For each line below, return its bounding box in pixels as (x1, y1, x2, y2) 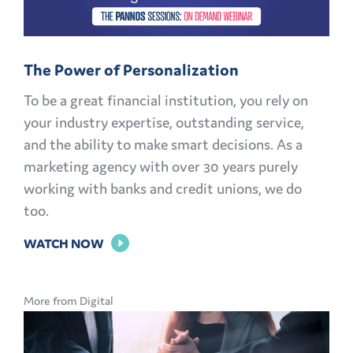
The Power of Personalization (24, 59, 239, 80)
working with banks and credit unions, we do (24, 178, 302, 198)
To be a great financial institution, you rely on (24, 90, 308, 110)
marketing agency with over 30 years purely (24, 156, 298, 176)
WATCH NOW (24, 234, 104, 252)
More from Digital (24, 292, 113, 308)
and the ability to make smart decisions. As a (24, 134, 303, 154)
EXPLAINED (87, 15, 156, 33)
